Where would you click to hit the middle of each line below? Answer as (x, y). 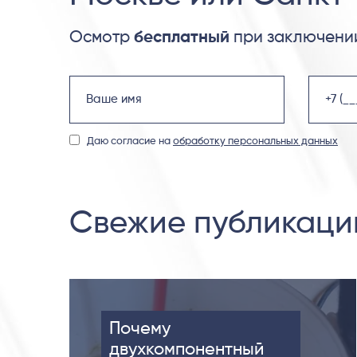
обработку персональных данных (255, 142)
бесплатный (182, 38)
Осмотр (102, 38)
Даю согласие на (130, 142)
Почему (140, 330)
